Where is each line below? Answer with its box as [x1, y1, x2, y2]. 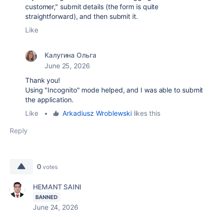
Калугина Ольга [45, 51, 96, 59]
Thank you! [25, 76, 61, 84]
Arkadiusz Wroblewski [62, 109, 132, 117]
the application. [25, 95, 74, 104]
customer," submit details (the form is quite [25, 2, 159, 11]
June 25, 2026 [45, 62, 90, 70]
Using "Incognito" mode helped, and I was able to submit [25, 86, 203, 94]
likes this [131, 109, 160, 117]
